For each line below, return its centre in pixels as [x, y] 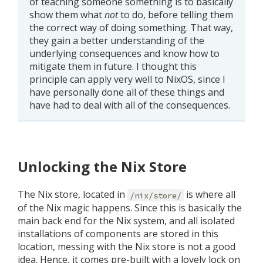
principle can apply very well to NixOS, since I [127, 79]
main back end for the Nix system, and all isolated [126, 221]
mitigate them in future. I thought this [113, 66]
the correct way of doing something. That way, [131, 27]
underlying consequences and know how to [124, 53]
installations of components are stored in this [118, 234]
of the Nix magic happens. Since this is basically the [130, 208]
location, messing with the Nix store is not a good [127, 247]
